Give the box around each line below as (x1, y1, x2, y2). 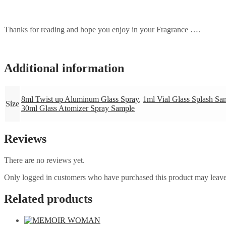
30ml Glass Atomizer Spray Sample (21, 103, 135, 112)
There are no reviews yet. (4, 156, 85, 165)
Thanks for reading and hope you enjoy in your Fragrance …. (4, 25, 200, 34)
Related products (4, 192, 92, 206)
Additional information (4, 61, 124, 75)
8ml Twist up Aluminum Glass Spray (21, 94, 139, 103)
